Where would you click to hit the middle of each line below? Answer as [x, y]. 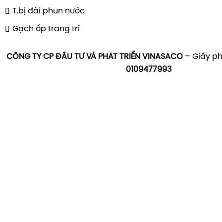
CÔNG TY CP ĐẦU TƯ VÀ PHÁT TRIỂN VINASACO [95, 56]
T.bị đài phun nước [49, 11]
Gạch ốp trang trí [46, 29]
